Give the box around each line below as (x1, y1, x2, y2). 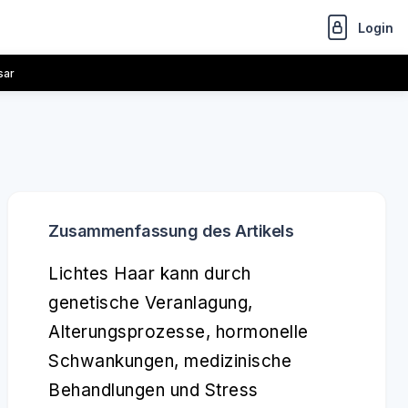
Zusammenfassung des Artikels (48, 221, 294, 240)
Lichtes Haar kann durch (48, 263, 251, 284)
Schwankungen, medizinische (48, 351, 291, 372)
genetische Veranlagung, (48, 292, 253, 313)
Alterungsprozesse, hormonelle (48, 321, 309, 342)
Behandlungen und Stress (48, 380, 259, 401)
